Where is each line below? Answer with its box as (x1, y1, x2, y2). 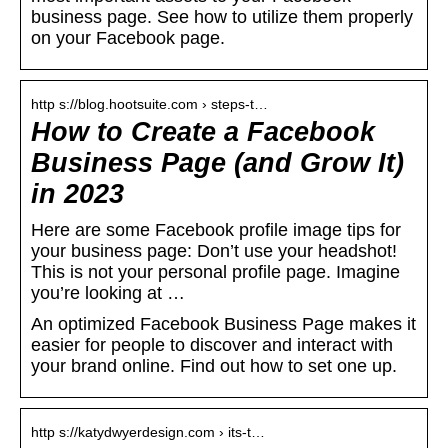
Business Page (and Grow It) (31, 148, 404, 179)
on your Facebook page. (31, 28, 225, 49)
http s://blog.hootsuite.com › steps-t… (31, 96, 268, 113)
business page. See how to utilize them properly (31, 7, 413, 28)
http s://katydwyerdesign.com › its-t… (31, 424, 265, 441)
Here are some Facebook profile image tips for (31, 220, 401, 241)
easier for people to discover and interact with (31, 335, 393, 356)
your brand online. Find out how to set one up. (31, 356, 397, 377)
